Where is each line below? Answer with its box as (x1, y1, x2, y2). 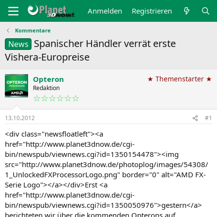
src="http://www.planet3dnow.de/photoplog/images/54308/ (5, 159, 208, 169)
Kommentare (15, 27, 51, 34)
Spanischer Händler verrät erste (34, 37, 176, 50)
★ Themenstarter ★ (147, 74, 212, 83)
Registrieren (132, 6, 172, 15)
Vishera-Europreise (5, 50, 90, 63)
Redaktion (33, 84, 60, 92)
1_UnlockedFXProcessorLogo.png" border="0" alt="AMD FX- (5, 170, 206, 179)
